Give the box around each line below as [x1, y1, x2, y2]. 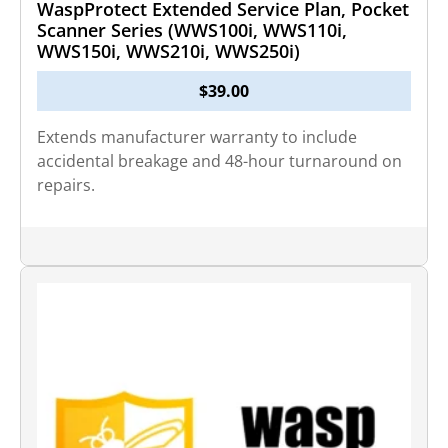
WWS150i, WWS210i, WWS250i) [37, 39, 300, 63]
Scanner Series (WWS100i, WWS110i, [37, 18, 347, 42]
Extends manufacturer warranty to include [37, 126, 357, 148]
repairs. [37, 174, 95, 196]
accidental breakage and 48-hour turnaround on [37, 150, 402, 172]
